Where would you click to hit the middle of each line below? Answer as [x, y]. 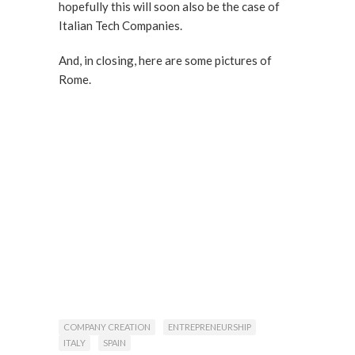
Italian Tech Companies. [120, 25]
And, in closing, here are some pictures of [165, 60]
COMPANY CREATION [107, 327]
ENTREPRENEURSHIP [210, 327]
